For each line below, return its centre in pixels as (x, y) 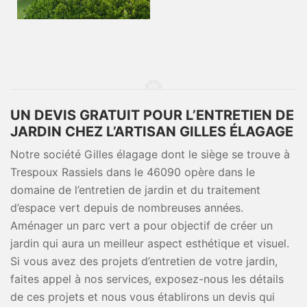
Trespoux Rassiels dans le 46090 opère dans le (133, 172)
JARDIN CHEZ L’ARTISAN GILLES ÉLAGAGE (152, 132)
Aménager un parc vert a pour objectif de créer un (142, 225)
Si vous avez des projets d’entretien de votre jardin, (144, 261)
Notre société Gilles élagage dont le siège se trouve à (150, 154)
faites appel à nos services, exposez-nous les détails (147, 279)
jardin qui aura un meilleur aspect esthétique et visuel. (150, 243)
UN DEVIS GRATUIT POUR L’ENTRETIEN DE (152, 115)
